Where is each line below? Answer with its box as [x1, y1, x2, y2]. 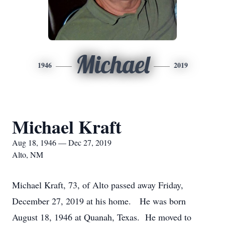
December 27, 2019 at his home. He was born [12, 195, 186, 207]
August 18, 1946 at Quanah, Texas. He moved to [12, 211, 191, 223]
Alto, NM [12, 149, 43, 160]
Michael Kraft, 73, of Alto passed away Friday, [12, 179, 183, 191]
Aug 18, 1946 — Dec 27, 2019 [12, 137, 111, 148]
